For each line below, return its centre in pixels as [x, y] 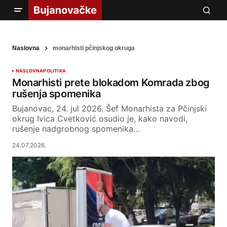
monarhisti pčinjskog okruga [94, 48]
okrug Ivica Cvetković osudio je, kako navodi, [100, 119]
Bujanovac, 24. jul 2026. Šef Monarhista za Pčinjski [109, 109]
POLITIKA [54, 71]
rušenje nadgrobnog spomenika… [76, 129]
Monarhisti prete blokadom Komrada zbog [111, 83]
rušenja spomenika [56, 94]
